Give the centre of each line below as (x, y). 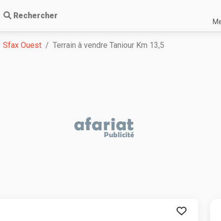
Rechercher (36, 16)
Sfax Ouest (22, 45)
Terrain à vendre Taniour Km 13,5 (109, 45)
